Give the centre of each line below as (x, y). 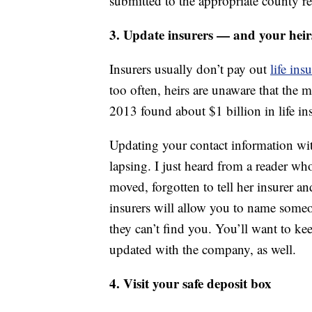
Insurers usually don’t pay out (190, 69)
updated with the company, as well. (203, 249)
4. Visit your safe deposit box (190, 283)
